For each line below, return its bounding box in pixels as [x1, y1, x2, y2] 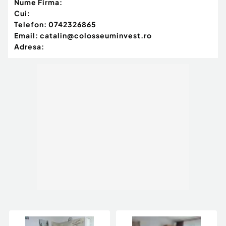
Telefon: [14, 20, 47, 29]
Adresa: [14, 42, 44, 51]
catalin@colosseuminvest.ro [40, 31, 152, 40]
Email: [14, 31, 38, 40]
